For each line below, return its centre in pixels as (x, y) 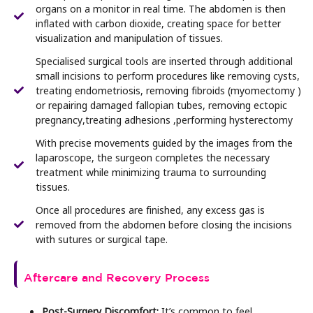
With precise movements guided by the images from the (164, 142)
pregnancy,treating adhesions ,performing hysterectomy (164, 119)
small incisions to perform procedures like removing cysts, (167, 75)
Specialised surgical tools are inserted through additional (164, 60)
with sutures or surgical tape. (101, 239)
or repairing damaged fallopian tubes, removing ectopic (161, 104)
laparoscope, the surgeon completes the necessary (152, 157)
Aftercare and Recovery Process (117, 277)
